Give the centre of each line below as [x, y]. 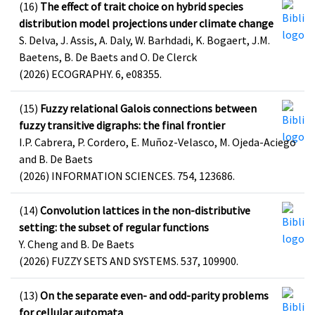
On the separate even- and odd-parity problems [154, 295]
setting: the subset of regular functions [114, 227]
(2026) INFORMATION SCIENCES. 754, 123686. [127, 176]
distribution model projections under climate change [146, 23]
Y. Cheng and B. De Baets [77, 244]
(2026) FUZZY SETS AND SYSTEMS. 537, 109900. [129, 261]
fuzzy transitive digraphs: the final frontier [122, 125]
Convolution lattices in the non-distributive [145, 210]
